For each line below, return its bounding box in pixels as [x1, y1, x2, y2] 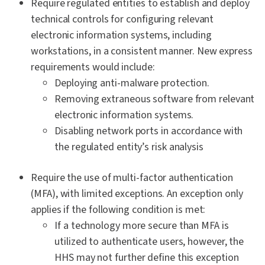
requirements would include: [31, 60, 155, 75]
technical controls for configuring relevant [31, 12, 214, 27]
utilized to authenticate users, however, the [54, 234, 244, 250]
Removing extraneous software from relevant [54, 92, 255, 107]
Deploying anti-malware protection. [54, 76, 210, 91]
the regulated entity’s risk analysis [54, 140, 203, 155]
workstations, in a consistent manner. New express [31, 44, 253, 59]
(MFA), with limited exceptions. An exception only [31, 186, 243, 202]
